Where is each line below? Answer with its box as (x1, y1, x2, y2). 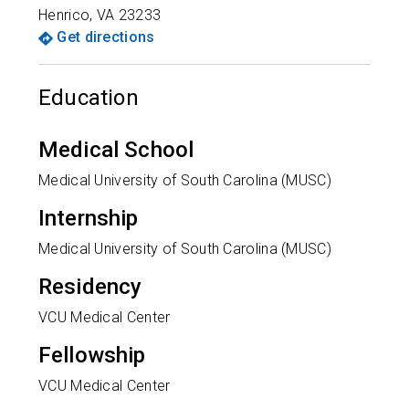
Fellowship (38, 342, 146, 368)
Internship (38, 205, 139, 231)
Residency (38, 274, 142, 299)
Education (38, 85, 139, 110)
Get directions (57, 28, 155, 46)
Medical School (38, 137, 194, 163)
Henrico (38, 6, 90, 24)
